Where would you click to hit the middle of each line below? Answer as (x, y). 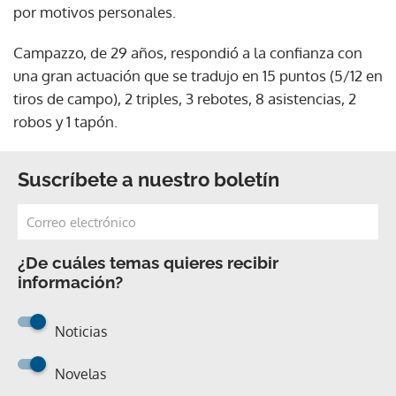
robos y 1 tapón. (65, 121)
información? (70, 282)
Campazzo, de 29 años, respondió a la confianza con (188, 52)
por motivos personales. (95, 11)
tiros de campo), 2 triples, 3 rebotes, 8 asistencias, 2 (185, 98)
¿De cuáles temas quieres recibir (148, 262)
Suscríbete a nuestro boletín (148, 179)
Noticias (81, 331)
